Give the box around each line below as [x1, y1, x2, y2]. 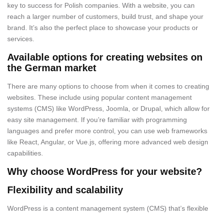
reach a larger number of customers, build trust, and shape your [7, 13, 203, 20]
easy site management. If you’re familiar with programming [7, 116, 187, 124]
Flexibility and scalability [7, 185, 123, 195]
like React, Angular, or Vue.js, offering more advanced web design [7, 138, 208, 146]
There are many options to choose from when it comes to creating [7, 82, 209, 90]
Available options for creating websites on [7, 52, 202, 62]
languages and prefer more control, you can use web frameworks [7, 127, 207, 135]
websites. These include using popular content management [7, 93, 192, 101]
